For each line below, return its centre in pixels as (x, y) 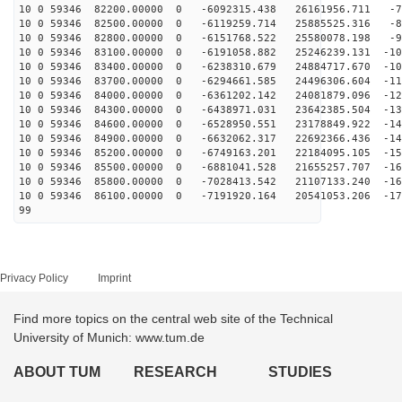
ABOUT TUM (57, 372)
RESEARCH (176, 372)
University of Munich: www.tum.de (109, 337)
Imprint (114, 278)
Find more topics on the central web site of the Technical (173, 319)
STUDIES (300, 372)
